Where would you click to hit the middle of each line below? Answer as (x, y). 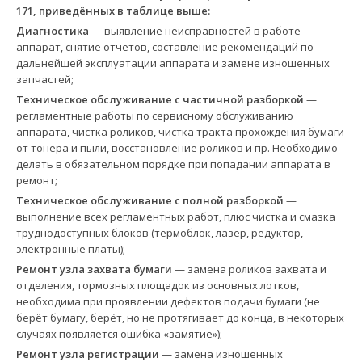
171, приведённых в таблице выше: (113, 10)
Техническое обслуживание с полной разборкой (149, 200)
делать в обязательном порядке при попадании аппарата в (173, 164)
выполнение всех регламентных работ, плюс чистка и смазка (175, 216)
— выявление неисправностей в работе (194, 30)
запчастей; (44, 79)
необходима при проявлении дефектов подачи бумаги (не (168, 301)
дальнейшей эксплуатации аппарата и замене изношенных (173, 63)
